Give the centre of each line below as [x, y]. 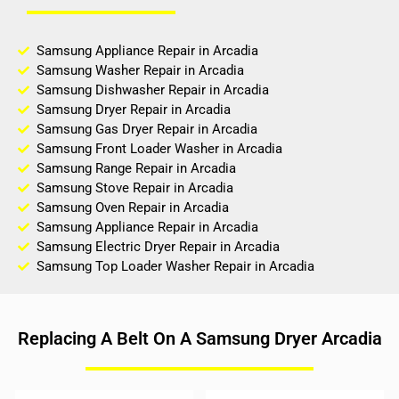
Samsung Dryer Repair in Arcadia [134, 110]
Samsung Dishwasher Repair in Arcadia [153, 90]
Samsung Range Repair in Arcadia [137, 169]
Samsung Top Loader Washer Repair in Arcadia [176, 267]
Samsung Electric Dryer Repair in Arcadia [159, 247]
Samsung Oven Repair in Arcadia [133, 208]
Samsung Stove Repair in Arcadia [135, 188]
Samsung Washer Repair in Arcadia [141, 71]
